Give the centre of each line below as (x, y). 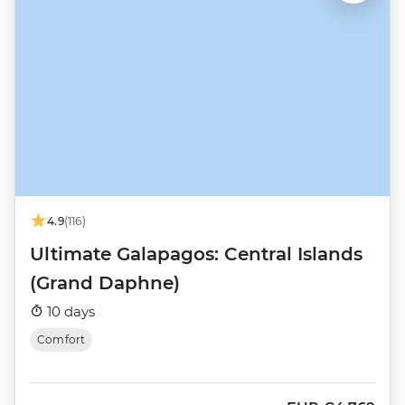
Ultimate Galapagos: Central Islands (196, 254)
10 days (69, 311)
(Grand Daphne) (105, 283)
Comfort (61, 339)
